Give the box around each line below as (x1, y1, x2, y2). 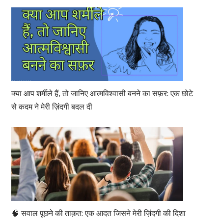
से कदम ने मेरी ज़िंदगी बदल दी (11, 101, 92, 111)
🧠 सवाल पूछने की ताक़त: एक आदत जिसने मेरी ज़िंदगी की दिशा (11, 208, 186, 219)
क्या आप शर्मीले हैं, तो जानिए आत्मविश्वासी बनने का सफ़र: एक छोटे (11, 88, 193, 98)
